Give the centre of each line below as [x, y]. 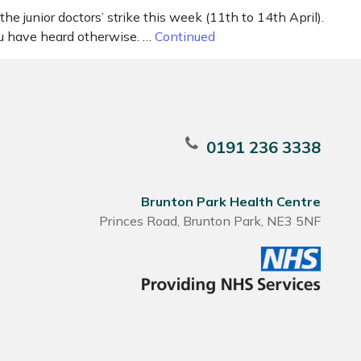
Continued [185, 36]
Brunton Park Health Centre [231, 201]
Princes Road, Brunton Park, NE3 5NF [210, 221]
